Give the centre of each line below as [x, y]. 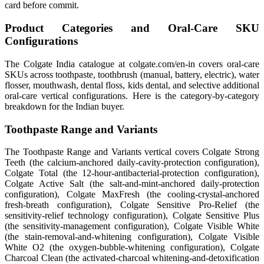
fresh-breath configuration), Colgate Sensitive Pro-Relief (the [132, 205]
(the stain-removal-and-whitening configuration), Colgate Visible [132, 237]
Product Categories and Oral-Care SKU [132, 28]
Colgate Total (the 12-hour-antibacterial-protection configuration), [132, 173]
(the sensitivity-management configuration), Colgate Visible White [132, 226]
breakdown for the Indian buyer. [65, 106]
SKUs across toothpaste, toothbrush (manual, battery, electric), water [132, 74]
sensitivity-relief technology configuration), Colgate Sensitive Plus [132, 216]
